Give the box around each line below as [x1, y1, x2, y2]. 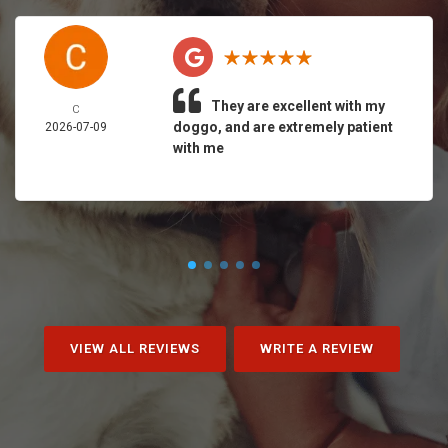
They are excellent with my [210, 98, 385, 114]
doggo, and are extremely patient [172, 119, 393, 135]
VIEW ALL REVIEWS [69, 341, 200, 356]
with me [172, 140, 224, 156]
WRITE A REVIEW [259, 341, 374, 356]
